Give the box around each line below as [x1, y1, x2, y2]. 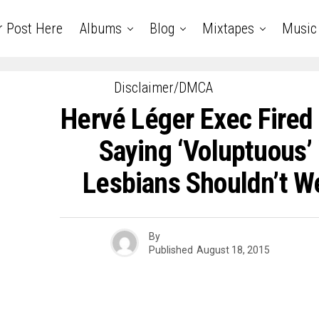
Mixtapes [202, 20, 254, 37]
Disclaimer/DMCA [113, 79, 213, 96]
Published [148, 244, 193, 256]
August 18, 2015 [196, 244, 270, 256]
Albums [79, 20, 122, 37]
